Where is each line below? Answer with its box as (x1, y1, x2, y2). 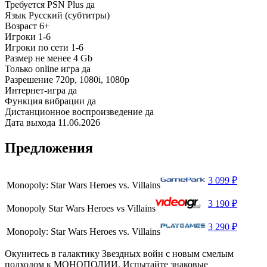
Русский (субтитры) (29, 10, 110, 20)
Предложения (5, 139, 93, 156)
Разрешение (5, 74, 53, 85)
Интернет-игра (5, 85, 66, 95)
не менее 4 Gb (35, 52, 92, 63)
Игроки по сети (5, 42, 69, 52)
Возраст (5, 20, 37, 31)
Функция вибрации (5, 95, 85, 106)
